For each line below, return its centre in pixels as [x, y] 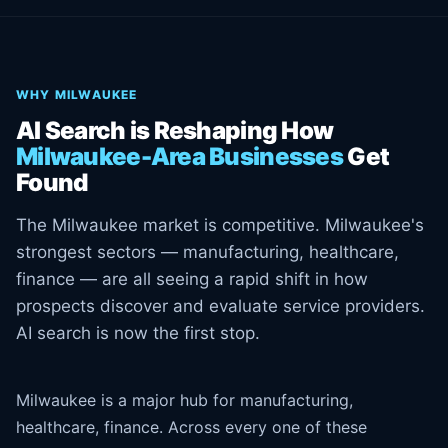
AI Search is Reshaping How [175, 130]
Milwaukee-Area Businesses [179, 156]
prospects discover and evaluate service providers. [220, 306]
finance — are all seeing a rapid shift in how [192, 279]
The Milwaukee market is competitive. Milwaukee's [220, 225]
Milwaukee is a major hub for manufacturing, [184, 400]
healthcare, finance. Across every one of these [191, 427]
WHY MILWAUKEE [77, 94]
